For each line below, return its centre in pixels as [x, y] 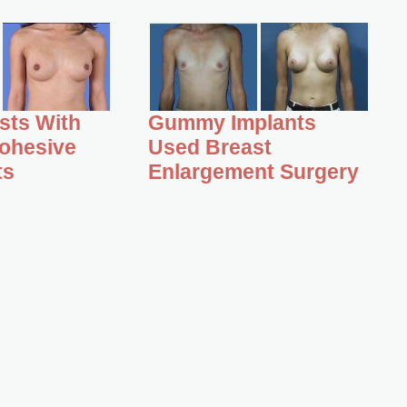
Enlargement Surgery [254, 173]
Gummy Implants [233, 124]
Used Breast [210, 148]
